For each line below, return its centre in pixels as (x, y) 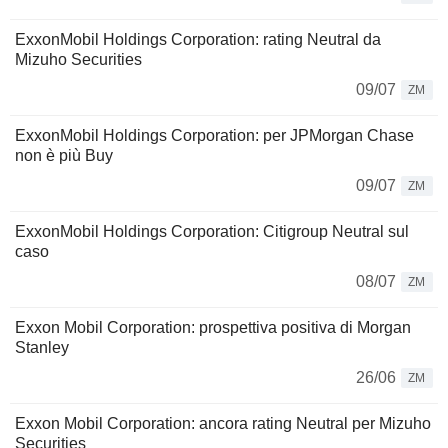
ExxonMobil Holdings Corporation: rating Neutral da (198, 40)
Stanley (42, 348)
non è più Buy (64, 156)
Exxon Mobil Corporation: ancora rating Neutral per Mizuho (223, 424)
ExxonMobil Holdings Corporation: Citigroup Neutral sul (212, 232)
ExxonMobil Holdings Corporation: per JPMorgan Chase (214, 136)
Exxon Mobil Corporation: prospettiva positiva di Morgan (213, 328)
